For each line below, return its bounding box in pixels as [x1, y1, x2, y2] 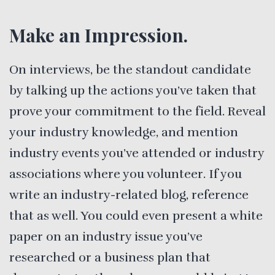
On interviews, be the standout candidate [9, 61, 251, 77]
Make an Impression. [9, 22, 188, 47]
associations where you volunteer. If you [9, 166, 242, 182]
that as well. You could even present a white [9, 207, 263, 223]
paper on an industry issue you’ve [9, 228, 203, 244]
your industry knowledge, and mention [9, 124, 238, 140]
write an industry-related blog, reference [9, 187, 249, 203]
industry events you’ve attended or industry [9, 145, 264, 161]
